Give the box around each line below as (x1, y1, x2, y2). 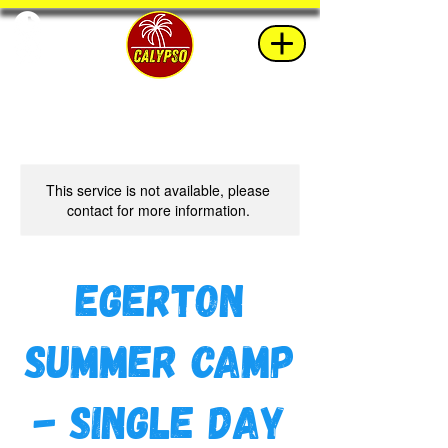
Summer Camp (25, 332, 295, 387)
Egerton (75, 271, 245, 326)
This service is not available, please (46, 180, 270, 200)
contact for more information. (66, 200, 250, 220)
